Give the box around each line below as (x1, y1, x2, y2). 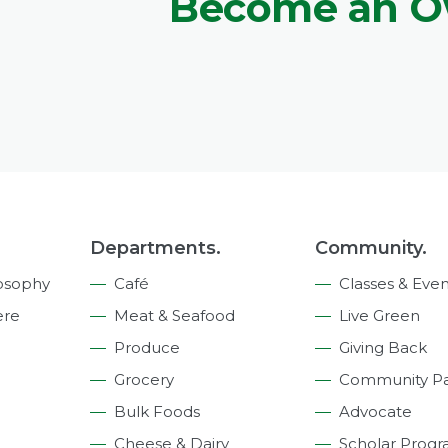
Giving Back (339, 338, 427, 357)
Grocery (114, 370, 174, 389)
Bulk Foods (114, 402, 200, 421)
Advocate (339, 402, 412, 421)
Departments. (90, 237, 221, 259)
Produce (114, 338, 180, 357)
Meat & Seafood (114, 306, 235, 325)
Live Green (339, 306, 420, 325)
